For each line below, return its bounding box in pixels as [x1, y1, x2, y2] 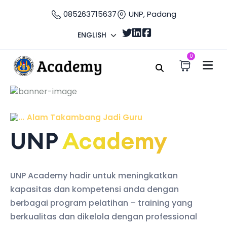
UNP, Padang [126, 9, 176, 19]
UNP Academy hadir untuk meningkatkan [10, 170, 178, 181]
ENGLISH [78, 30, 106, 40]
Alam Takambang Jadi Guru [27, 112, 142, 123]
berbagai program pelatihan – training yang [10, 197, 193, 209]
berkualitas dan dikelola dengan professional [10, 211, 197, 222]
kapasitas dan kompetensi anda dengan [10, 183, 179, 195]
